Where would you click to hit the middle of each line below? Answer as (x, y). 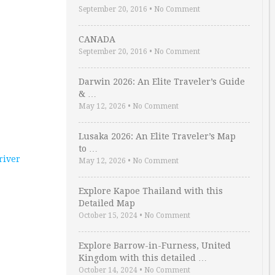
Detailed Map (107, 203)
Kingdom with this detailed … (143, 258)
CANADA (97, 39)
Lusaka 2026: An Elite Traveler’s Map (157, 136)
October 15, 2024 (108, 215)
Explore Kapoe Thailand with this (151, 191)
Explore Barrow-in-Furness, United (155, 246)
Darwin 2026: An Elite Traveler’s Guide (162, 82)
